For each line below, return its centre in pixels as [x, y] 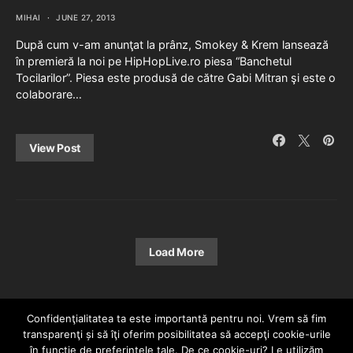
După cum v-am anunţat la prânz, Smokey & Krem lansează [172, 44]
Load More [176, 251]
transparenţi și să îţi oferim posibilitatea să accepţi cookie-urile [176, 334]
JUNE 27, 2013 [86, 17]
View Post [55, 147]
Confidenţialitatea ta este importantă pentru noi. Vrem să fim [176, 318]
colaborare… [49, 94]
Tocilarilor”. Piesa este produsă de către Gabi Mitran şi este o [176, 77]
